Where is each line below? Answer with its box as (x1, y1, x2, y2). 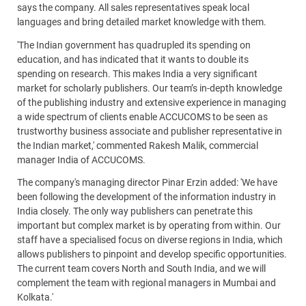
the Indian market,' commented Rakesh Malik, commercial (17, 139, 258, 151)
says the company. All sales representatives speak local (17, 2, 249, 14)
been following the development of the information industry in (17, 191, 276, 203)
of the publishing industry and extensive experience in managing (17, 96, 286, 108)
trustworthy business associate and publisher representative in (17, 125, 282, 137)
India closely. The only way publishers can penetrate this (17, 206, 253, 217)
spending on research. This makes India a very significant (17, 68, 258, 79)
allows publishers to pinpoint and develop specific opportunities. (17, 249, 287, 260)
